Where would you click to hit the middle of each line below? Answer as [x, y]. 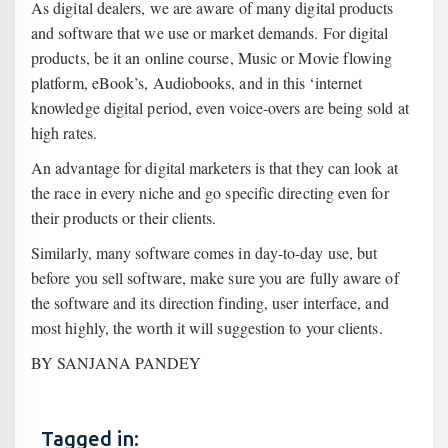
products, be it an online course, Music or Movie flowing [212, 57]
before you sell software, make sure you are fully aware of [215, 277]
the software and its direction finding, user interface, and [210, 302]
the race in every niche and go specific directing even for [210, 192]
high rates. [64, 132]
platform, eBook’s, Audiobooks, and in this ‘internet [197, 82]
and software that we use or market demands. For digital [210, 32]
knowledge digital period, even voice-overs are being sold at [220, 107]
